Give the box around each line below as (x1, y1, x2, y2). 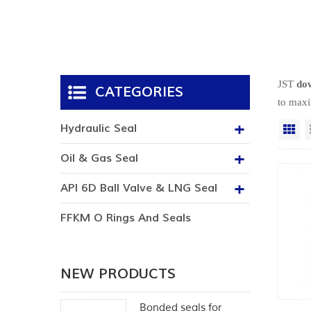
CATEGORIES (95, 83, 183, 102)
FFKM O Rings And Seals (60, 211, 191, 226)
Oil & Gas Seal (60, 151, 138, 166)
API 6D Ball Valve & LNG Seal (60, 181, 217, 196)
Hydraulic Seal (60, 121, 137, 136)
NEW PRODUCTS (60, 265, 176, 284)
